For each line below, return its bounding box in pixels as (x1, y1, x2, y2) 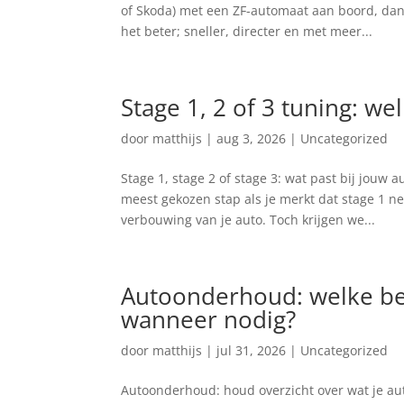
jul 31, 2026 (216, 342, 287, 359)
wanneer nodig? (121, 303, 297, 335)
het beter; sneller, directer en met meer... (121, 23, 373, 40)
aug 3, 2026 (216, 130, 287, 147)
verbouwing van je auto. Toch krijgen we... (121, 211, 376, 228)
